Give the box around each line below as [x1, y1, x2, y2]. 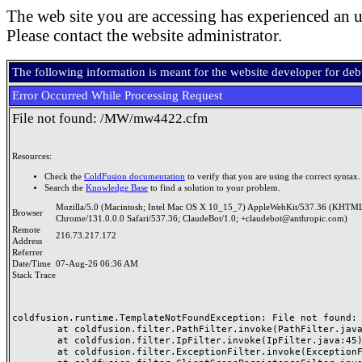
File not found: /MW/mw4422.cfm [12, 111, 208, 126]
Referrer [12, 248, 48, 257]
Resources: [12, 152, 52, 161]
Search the [44, 183, 86, 192]
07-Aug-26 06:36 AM [56, 259, 138, 268]
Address [12, 237, 47, 246]
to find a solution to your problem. [148, 183, 280, 192]
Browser [12, 208, 48, 217]
